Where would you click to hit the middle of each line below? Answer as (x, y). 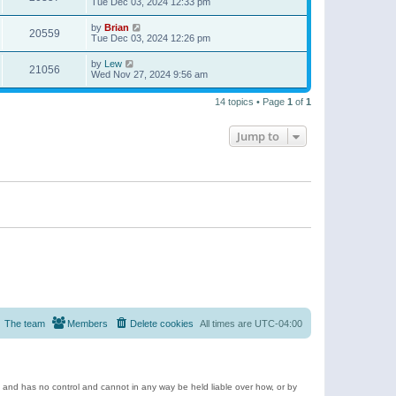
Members (88, 323)
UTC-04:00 (278, 323)
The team (25, 323)
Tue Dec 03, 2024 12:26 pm (151, 38)
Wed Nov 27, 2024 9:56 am (149, 75)
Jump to (258, 137)
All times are (227, 323)
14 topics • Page (251, 102)
